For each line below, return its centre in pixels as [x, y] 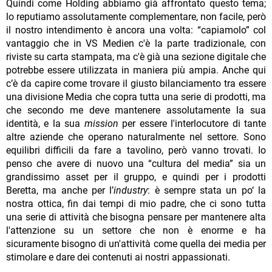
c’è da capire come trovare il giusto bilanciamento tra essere [136, 84]
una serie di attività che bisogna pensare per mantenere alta [136, 217]
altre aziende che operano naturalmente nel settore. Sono [136, 137]
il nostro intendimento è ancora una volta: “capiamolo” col [136, 30]
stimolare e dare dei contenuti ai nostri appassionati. [118, 257]
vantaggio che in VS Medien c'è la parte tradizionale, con [136, 44]
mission [101, 124]
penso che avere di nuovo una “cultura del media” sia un [136, 164]
